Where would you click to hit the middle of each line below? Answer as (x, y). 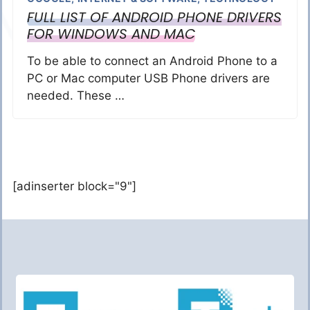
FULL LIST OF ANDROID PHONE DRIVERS (154, 17)
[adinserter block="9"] (74, 186)
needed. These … (76, 95)
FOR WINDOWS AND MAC (111, 34)
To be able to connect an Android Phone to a (152, 61)
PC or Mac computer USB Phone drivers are (148, 78)
